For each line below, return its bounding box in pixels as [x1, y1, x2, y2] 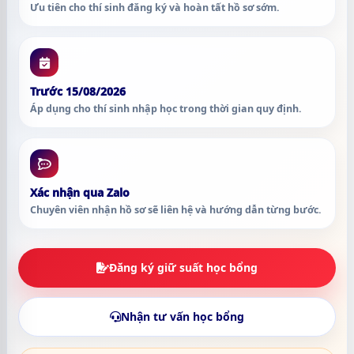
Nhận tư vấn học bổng [121, 309, 244, 324]
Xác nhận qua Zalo [30, 185, 130, 200]
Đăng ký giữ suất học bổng [109, 260, 258, 275]
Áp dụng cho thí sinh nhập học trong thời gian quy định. [30, 102, 302, 115]
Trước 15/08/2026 [30, 84, 126, 99]
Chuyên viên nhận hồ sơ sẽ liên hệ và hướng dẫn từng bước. [30, 203, 322, 217]
